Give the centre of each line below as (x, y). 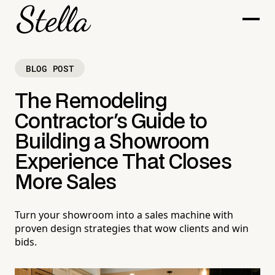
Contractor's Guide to (111, 122)
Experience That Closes (123, 163)
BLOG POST (50, 68)
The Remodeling (91, 102)
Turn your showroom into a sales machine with (124, 215)
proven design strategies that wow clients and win (132, 229)
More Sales (66, 183)
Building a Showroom (112, 143)
